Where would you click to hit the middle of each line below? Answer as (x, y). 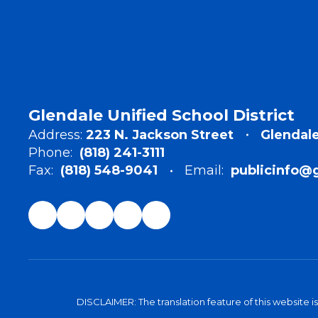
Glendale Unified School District (161, 116)
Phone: (50, 153)
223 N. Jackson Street (160, 135)
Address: (55, 135)
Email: (204, 171)
